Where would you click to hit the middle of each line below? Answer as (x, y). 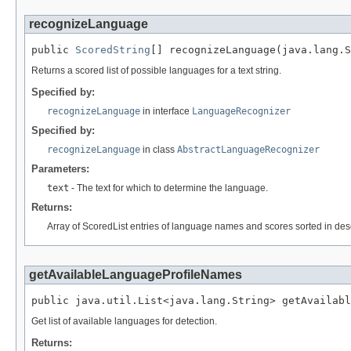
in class (159, 149)
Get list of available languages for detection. (124, 322)
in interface (166, 111)
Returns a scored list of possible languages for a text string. (156, 71)
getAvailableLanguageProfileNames (136, 274)
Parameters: (60, 168)
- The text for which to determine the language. (168, 188)
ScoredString (113, 49)
